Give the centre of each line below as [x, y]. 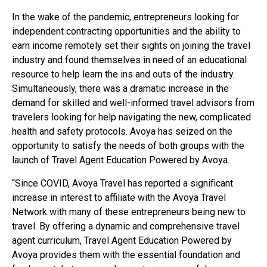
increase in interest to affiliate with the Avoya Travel [119, 197]
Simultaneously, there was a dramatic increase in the [120, 89]
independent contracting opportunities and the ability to [126, 32]
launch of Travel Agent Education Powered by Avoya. [121, 160]
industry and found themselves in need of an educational [129, 60]
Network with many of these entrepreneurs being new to [129, 212]
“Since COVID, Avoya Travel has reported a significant [122, 183]
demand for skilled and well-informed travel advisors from [133, 103]
